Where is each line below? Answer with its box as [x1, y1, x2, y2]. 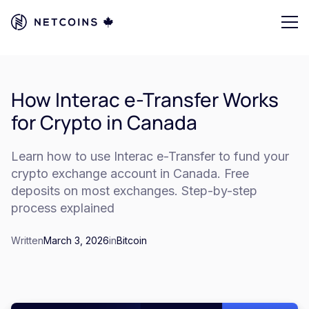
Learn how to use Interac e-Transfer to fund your [11, 149, 289, 163]
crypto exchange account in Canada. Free [11, 166, 249, 181]
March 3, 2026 [43, 235, 109, 246]
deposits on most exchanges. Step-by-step [11, 183, 257, 198]
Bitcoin [117, 235, 147, 246]
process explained [11, 201, 114, 215]
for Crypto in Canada [11, 109, 197, 135]
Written [11, 235, 43, 246]
